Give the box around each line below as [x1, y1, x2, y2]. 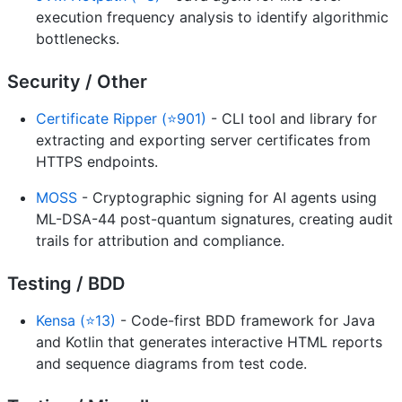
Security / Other [7, 70, 147, 92]
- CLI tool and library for [206, 109, 377, 127]
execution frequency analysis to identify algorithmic [36, 7, 389, 26]
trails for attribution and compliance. [36, 231, 284, 249]
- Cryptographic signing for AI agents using [77, 188, 377, 206]
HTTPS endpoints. [36, 152, 158, 170]
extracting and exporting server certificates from [36, 130, 371, 149]
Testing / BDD [7, 272, 125, 294]
